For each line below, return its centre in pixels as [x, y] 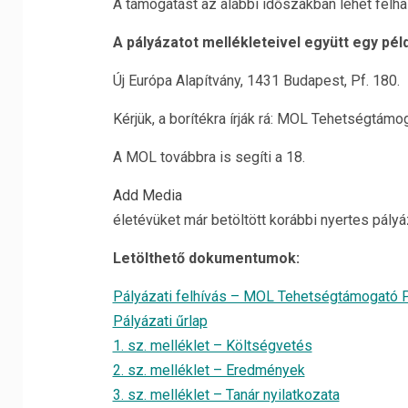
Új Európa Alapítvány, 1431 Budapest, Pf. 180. [256, 81]
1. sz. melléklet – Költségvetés [212, 346]
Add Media [147, 195]
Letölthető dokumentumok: [206, 258]
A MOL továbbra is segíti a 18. [209, 157]
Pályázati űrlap [160, 321]
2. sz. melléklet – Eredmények [209, 370]
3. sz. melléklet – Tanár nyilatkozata [226, 395]
